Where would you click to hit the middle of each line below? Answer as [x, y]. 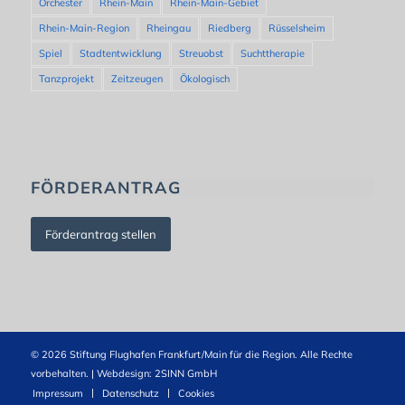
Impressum [57, 393]
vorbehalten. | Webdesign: [92, 373]
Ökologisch [204, 79]
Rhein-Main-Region [84, 28]
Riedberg [229, 28]
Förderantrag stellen [100, 234]
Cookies [196, 393]
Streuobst [201, 54]
